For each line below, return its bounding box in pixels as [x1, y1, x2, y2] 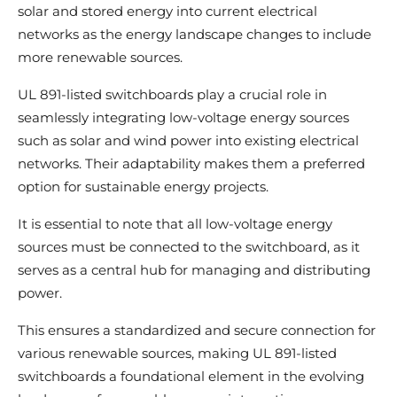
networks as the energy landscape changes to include [18, 26, 371, 43]
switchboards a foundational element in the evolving [18, 368, 364, 385]
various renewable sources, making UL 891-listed [18, 345, 337, 362]
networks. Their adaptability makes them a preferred [18, 155, 365, 173]
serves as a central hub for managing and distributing [18, 261, 370, 279]
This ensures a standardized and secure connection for [18, 322, 376, 339]
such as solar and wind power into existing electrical [18, 132, 359, 150]
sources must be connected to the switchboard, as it [18, 238, 360, 256]
